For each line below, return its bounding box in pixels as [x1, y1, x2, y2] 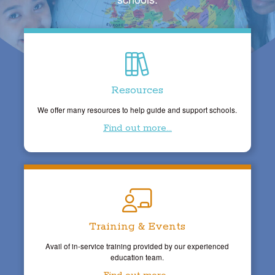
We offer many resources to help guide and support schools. [37, 104, 238, 115]
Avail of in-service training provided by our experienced [45, 241, 230, 251]
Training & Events [89, 219, 186, 233]
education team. [110, 252, 165, 262]
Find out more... [103, 122, 172, 134]
